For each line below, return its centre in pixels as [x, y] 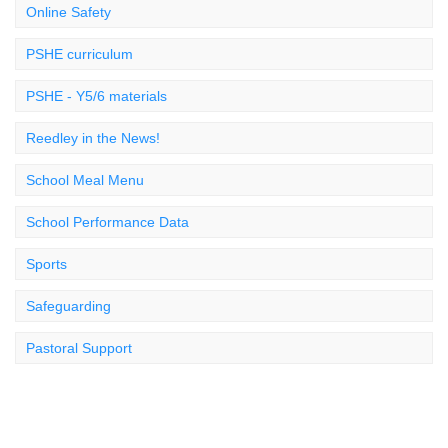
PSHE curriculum [79, 54]
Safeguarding [68, 306]
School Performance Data [107, 222]
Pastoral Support [79, 348]
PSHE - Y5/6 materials [96, 96]
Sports [46, 264]
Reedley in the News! [93, 138]
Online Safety [68, 12]
